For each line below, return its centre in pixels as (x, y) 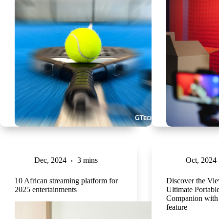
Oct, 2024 (201, 160)
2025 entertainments (46, 189)
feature (176, 207)
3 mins (88, 160)
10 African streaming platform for (66, 180)
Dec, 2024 (50, 160)
